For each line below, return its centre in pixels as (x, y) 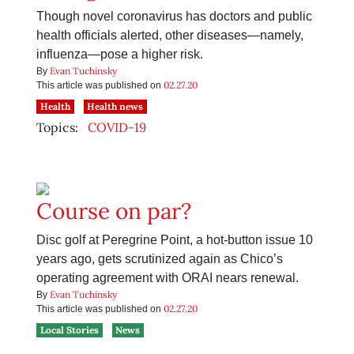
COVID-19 (117, 128)
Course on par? (114, 211)
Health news (115, 107)
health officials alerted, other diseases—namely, (170, 36)
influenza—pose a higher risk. (120, 55)
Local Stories (69, 330)
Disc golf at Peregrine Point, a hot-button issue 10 (175, 240)
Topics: (57, 128)
